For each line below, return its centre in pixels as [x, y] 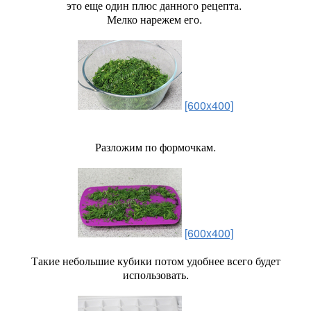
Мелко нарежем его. [155, 19]
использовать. [155, 275]
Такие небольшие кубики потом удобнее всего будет [155, 261]
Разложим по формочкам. [155, 147]
